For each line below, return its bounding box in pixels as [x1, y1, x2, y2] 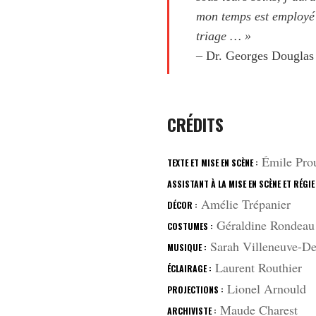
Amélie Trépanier [197, 195, 291, 212]
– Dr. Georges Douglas [196, 49, 315, 63]
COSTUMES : [167, 220, 214, 232]
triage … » [196, 29, 252, 43]
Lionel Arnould [224, 280, 307, 297]
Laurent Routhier [212, 259, 303, 276]
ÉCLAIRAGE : [167, 262, 212, 274]
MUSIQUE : [167, 241, 207, 253]
